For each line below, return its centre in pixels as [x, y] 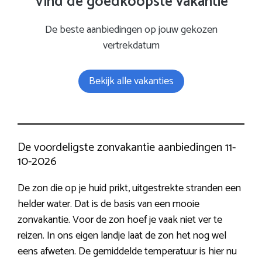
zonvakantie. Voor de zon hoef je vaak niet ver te [120, 220]
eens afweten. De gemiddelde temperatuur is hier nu [127, 251]
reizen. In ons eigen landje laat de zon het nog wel [122, 235]
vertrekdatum [131, 46]
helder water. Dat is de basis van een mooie [108, 204]
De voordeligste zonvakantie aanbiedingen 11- [127, 147]
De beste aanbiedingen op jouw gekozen [131, 30]
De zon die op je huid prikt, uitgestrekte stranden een [129, 188]
